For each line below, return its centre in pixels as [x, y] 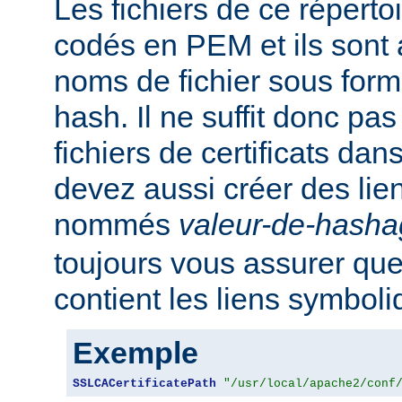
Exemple [135, 352]
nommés [116, 224]
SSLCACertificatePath [144, 383]
